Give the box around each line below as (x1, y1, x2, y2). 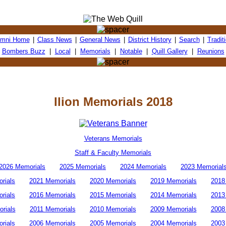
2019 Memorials (150, 177, 197, 185)
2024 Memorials (120, 162, 166, 171)
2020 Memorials (90, 177, 136, 185)
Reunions (197, 47, 224, 55)
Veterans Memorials (84, 134, 142, 142)
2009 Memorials (150, 205, 197, 213)
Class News (37, 36, 72, 43)
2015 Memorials (90, 191, 136, 199)
